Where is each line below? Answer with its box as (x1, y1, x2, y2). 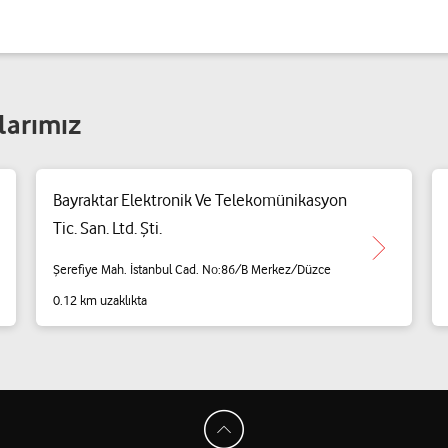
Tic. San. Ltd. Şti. (52, 218, 162, 238)
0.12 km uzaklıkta (52, 292, 147, 308)
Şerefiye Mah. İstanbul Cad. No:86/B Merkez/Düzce (52, 260, 331, 277)
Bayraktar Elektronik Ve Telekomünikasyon (52, 190, 347, 210)
